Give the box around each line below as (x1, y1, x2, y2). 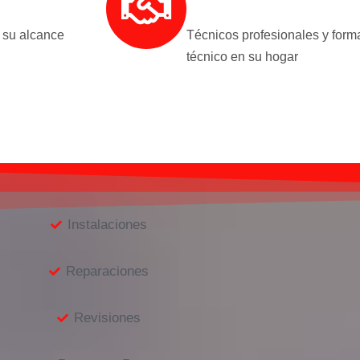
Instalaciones (67, 216, 147, 232)
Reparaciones (65, 263, 149, 279)
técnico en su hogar (186, 49, 298, 63)
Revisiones (73, 309, 141, 325)
